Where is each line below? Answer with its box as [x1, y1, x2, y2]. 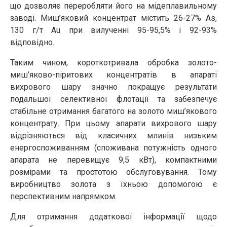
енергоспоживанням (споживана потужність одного [10, 143, 217, 153]
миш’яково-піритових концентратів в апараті [10, 70, 217, 80]
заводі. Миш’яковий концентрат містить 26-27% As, [10, 13, 217, 23]
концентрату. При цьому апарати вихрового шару [10, 119, 217, 128]
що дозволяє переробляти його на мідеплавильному [10, 1, 217, 11]
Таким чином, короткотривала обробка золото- [10, 58, 217, 67]
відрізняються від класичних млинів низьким [10, 131, 217, 140]
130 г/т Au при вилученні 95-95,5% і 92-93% [10, 25, 217, 35]
